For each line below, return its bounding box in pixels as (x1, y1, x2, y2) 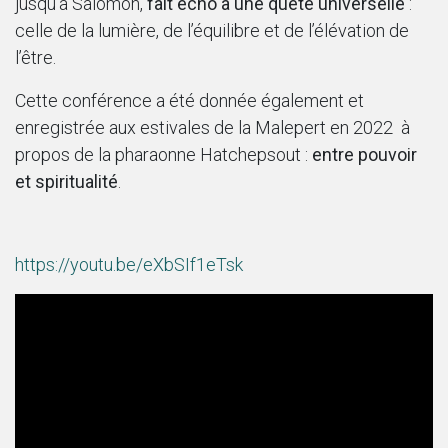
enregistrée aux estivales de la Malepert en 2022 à (15, 117, 410, 139)
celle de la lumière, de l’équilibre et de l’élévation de (15, 20, 409, 42)
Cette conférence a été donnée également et (15, 90, 364, 112)
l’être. (15, 47, 56, 69)
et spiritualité (15, 171, 118, 193)
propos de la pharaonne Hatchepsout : (15, 144, 312, 166)
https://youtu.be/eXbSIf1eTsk (15, 254, 243, 276)
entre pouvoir (312, 144, 417, 166)
